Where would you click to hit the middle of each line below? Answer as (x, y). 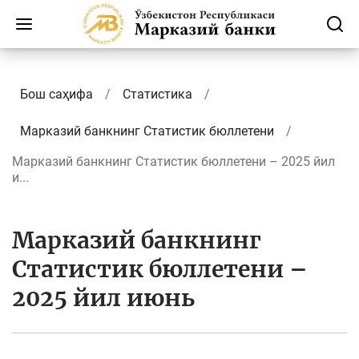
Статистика (157, 94)
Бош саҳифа (56, 94)
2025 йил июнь (103, 298)
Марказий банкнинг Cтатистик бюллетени (147, 131)
